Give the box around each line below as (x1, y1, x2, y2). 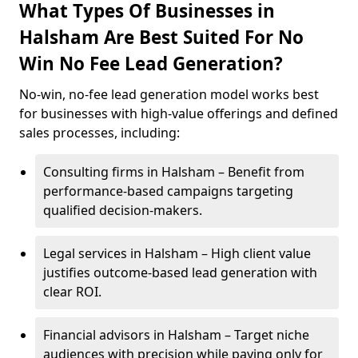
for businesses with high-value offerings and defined (19, 105, 338, 122)
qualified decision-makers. (43, 201, 202, 219)
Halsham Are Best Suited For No (19, 25, 304, 50)
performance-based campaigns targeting (43, 182, 293, 200)
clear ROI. (43, 283, 101, 300)
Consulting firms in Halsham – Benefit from (43, 163, 304, 181)
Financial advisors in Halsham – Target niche (43, 326, 309, 344)
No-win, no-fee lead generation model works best (19, 86, 319, 103)
